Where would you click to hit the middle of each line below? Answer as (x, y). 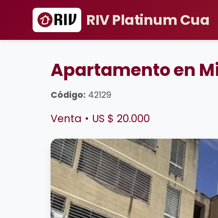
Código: (68, 95)
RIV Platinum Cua (148, 20)
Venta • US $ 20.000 (100, 118)
